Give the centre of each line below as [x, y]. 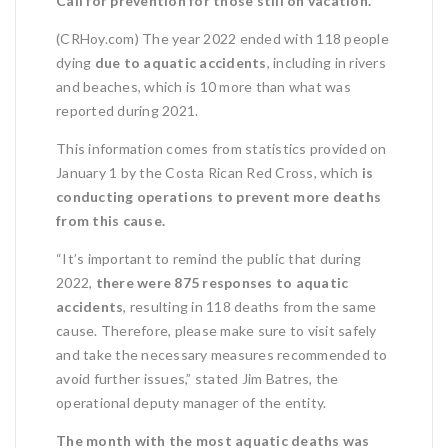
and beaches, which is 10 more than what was [203, 86]
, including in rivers [326, 62]
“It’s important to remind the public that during [208, 258]
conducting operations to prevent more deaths [218, 196]
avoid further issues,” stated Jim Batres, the [197, 378]
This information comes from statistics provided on [221, 148]
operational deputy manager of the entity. [191, 402]
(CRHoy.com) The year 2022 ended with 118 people [222, 38]
